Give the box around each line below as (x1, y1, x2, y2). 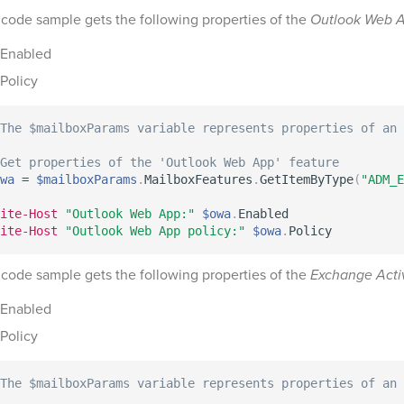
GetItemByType (260, 172, 353, 187)
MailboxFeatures (144, 172, 252, 187)
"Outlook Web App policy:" (65, 224, 245, 238)
